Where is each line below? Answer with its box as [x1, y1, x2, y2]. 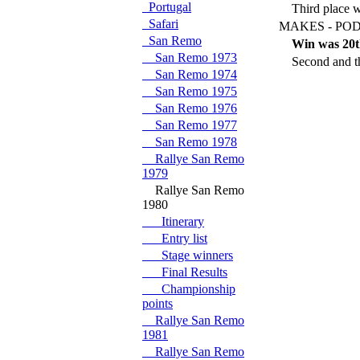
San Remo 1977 [142, 118, 237, 132]
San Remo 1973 [142, 51, 237, 64]
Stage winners [142, 248, 233, 262]
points [142, 297, 173, 310]
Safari [142, 17, 178, 31]
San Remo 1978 [142, 135, 237, 149]
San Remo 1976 [142, 101, 237, 115]
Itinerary [142, 215, 204, 228]
